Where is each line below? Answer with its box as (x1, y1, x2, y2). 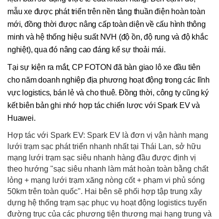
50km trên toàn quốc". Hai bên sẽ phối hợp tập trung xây (7, 187, 202, 196)
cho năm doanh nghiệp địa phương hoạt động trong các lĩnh (7, 75, 210, 84)
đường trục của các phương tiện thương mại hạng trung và (7, 209, 212, 218)
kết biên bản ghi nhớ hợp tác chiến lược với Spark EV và (7, 101, 200, 109)
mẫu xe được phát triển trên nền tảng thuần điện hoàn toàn (7, 7, 205, 16)
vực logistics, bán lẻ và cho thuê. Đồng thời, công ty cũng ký (7, 88, 209, 97)
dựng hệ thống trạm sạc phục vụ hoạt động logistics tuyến (7, 198, 207, 207)
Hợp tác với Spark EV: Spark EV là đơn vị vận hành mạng (7, 131, 208, 139)
